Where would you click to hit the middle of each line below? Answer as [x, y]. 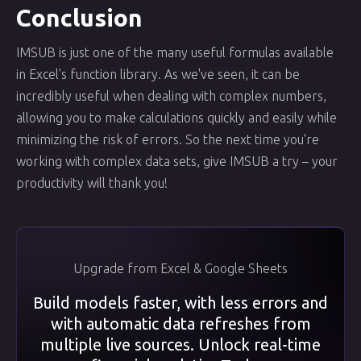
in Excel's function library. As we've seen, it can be [158, 74]
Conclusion [79, 18]
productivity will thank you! [92, 183]
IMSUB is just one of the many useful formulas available [175, 52]
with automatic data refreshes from [180, 324]
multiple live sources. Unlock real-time [180, 344]
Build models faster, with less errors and [180, 303]
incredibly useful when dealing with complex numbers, [171, 96]
